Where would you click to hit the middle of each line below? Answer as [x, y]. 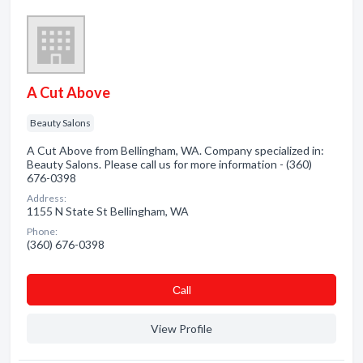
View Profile [181, 329]
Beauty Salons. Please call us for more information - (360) [169, 164]
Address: [47, 198]
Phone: [42, 231]
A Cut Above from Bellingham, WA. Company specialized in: [175, 150]
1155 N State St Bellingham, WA [108, 211]
